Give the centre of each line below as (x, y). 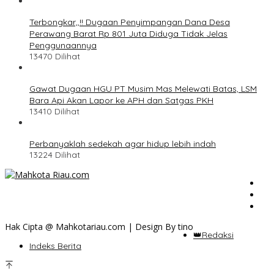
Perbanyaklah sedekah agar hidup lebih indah (123, 143)
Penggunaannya (63, 45)
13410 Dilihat (54, 111)
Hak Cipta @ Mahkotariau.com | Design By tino (99, 226)
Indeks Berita (55, 246)
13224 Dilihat (55, 154)
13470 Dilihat (55, 56)
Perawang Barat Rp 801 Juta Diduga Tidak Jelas (128, 33)
